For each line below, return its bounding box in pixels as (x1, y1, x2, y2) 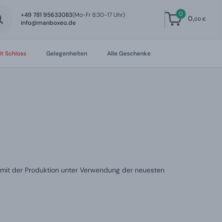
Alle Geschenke (107, 50, 151, 57)
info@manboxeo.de (21, 19, 76, 27)
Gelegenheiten (46, 50, 87, 57)
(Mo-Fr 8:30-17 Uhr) (72, 11, 125, 19)
